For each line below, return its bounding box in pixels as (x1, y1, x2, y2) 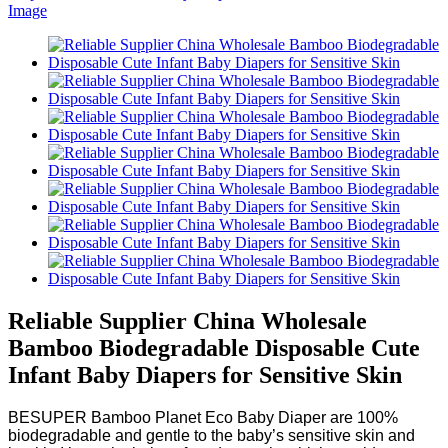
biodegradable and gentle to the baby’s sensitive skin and (8, 426, 415, 444)
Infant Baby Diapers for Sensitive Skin (8, 361, 402, 388)
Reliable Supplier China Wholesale (8, 307, 367, 334)
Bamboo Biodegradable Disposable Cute (8, 334, 420, 361)
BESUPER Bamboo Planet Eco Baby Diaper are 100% (8, 408, 398, 426)
